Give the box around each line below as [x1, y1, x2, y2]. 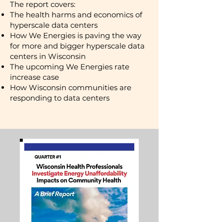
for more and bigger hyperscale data [10, 41, 145, 51]
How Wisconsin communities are [10, 83, 131, 92]
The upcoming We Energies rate [10, 62, 129, 71]
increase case [10, 72, 59, 82]
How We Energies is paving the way [10, 31, 141, 40]
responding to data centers [10, 93, 110, 103]
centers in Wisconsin [10, 52, 86, 61]
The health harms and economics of [10, 10, 142, 19]
